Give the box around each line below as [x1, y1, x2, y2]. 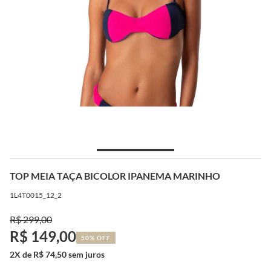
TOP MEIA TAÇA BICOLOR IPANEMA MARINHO [10, 169, 220, 181]
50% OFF [81, 233, 111, 241]
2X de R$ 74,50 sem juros [10, 249, 105, 260]
